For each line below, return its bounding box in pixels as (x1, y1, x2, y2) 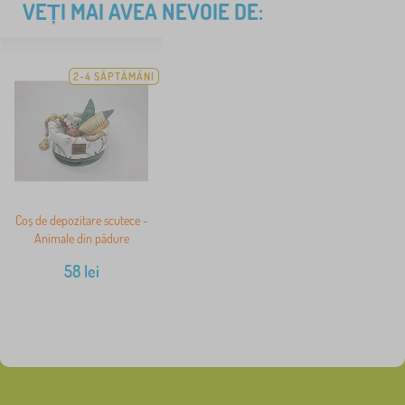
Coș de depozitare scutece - (14, 212, 148, 229)
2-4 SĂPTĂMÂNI (73, 70, 155, 84)
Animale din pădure (33, 231, 129, 247)
